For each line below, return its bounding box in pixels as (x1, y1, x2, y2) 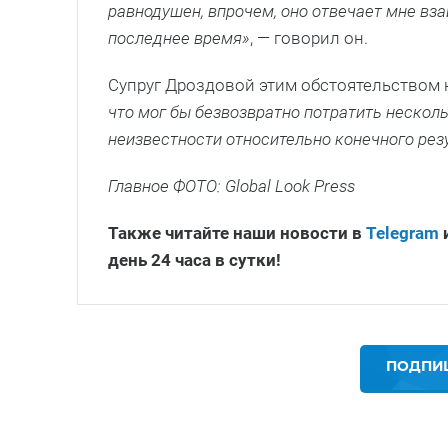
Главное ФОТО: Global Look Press (108, 176, 355, 197)
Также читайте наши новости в (108, 223, 366, 244)
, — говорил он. (250, 28, 368, 49)
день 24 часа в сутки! (108, 250, 281, 271)
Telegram (366, 223, 439, 244)
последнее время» (108, 28, 250, 49)
